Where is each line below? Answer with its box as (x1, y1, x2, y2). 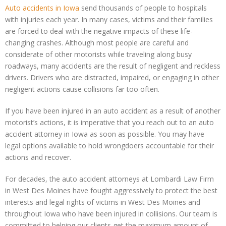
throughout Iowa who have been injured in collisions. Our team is (5, 209, 217, 219)
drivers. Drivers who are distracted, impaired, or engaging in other (5, 73, 219, 83)
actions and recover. (5, 152, 71, 162)
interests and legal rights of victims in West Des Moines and (5, 197, 200, 207)
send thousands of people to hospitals (79, 3, 207, 13)
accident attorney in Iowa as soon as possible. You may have (5, 129, 204, 139)
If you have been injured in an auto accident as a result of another (5, 106, 220, 116)
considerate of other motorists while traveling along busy (5, 49, 192, 60)
